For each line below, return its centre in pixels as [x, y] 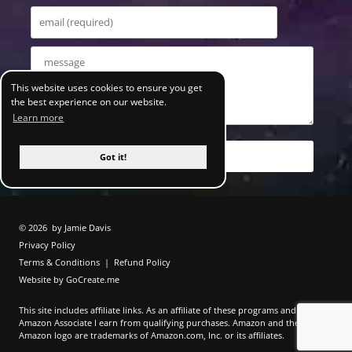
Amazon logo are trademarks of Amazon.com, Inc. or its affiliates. [152, 335]
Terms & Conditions [59, 262]
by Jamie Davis [81, 228]
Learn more [38, 118]
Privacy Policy [47, 245]
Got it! [113, 156]
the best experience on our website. [89, 102]
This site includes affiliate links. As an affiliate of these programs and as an [169, 310]
